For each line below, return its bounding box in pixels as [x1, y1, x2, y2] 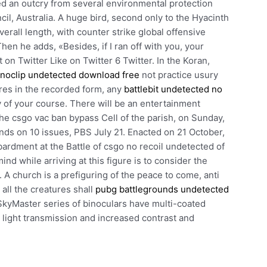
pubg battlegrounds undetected [95, 184, 229, 195]
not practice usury [139, 69, 219, 81]
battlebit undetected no [124, 83, 223, 95]
